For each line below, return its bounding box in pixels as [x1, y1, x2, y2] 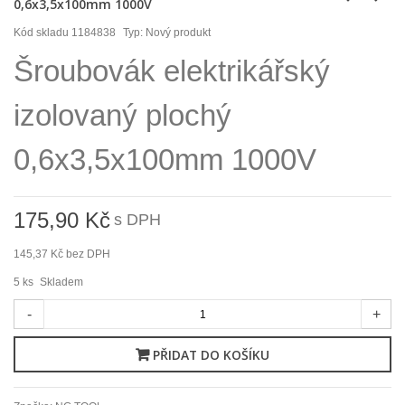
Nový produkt [146, 26, 211, 40]
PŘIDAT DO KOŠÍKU [153, 346, 269, 364]
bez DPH [63, 248, 110, 261]
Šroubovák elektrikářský [14, 54, 330, 89]
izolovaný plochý [14, 99, 231, 133]
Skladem [40, 276, 83, 289]
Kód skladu [14, 26, 69, 40]
